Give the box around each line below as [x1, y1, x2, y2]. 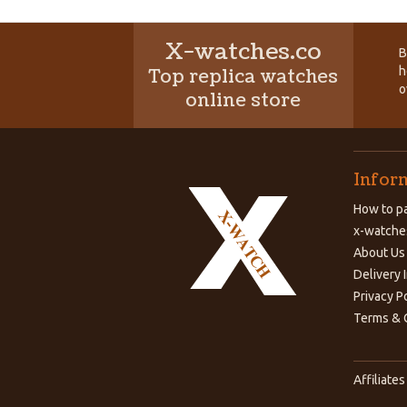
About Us [352, 245, 405, 260]
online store [185, 88, 302, 114]
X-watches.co [165, 35, 322, 68]
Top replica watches [148, 65, 339, 90]
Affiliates [352, 372, 405, 387]
